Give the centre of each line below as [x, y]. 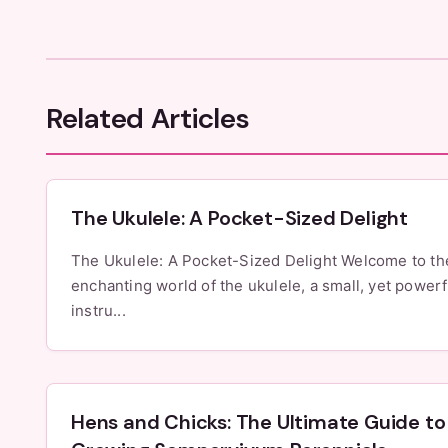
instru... [98, 310]
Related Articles [148, 118]
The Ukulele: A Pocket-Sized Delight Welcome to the [206, 260]
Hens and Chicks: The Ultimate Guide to [258, 422]
